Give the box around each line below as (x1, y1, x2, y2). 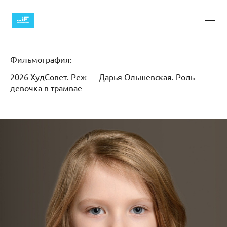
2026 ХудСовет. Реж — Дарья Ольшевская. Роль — (10, 71, 205, 82)
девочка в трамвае (10, 82, 82, 93)
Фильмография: (10, 54, 72, 64)
